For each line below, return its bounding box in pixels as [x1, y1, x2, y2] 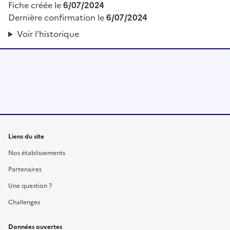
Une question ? [8, 181, 52, 191]
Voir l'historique [16, 28, 79, 41]
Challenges [8, 198, 40, 207]
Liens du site [8, 132, 44, 142]
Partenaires [8, 165, 42, 175]
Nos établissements [8, 148, 65, 158]
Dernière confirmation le [8, 11, 106, 24]
